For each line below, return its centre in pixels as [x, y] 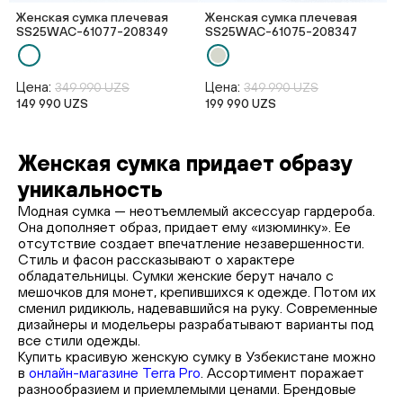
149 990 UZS [52, 103]
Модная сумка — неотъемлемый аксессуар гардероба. [197, 210]
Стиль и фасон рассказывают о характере [157, 259]
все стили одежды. [79, 340]
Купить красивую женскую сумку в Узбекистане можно [197, 356]
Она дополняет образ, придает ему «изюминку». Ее [184, 227]
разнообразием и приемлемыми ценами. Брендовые [187, 389]
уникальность [90, 189]
